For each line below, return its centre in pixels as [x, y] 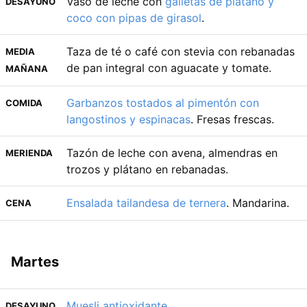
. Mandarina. [258, 202]
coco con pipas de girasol [134, 17]
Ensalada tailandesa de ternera [146, 202]
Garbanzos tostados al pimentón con [163, 102]
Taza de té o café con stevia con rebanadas [181, 51]
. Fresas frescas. [232, 119]
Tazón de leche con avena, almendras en [172, 152]
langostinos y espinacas [128, 119]
